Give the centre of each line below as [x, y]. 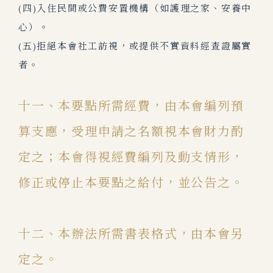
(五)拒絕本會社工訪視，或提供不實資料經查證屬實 [135, 46]
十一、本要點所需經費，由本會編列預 [131, 106]
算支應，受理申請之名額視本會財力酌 [131, 132]
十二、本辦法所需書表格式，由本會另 [131, 234]
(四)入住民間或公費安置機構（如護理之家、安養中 [135, 8]
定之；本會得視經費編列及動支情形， [131, 157]
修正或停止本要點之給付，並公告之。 [131, 183]
